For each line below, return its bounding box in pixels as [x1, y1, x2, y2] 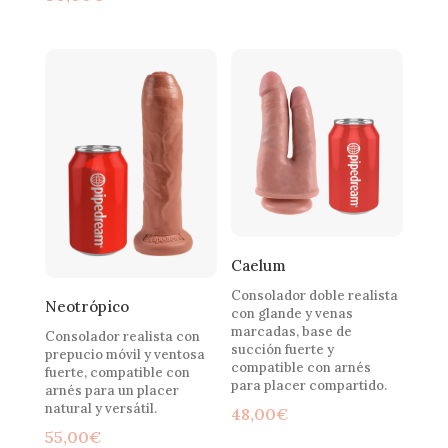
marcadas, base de [231, 322, 353, 340]
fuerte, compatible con [44, 363, 190, 381]
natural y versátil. [44, 399, 157, 417]
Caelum [231, 256, 287, 276]
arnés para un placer [44, 381, 179, 399]
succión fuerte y [231, 340, 335, 358]
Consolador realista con [44, 327, 200, 345]
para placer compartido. [231, 376, 388, 394]
